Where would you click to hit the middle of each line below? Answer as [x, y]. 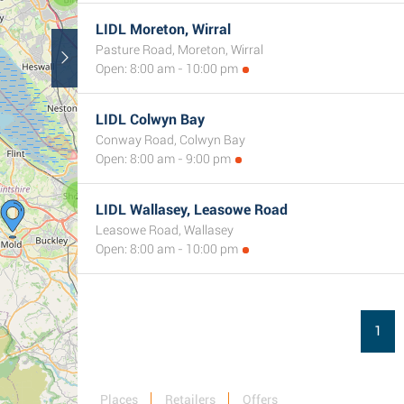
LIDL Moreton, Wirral [163, 29]
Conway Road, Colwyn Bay [170, 140]
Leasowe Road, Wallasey [165, 230]
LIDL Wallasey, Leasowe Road [192, 210]
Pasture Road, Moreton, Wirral [179, 50]
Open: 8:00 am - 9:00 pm [163, 159]
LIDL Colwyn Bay [150, 119]
